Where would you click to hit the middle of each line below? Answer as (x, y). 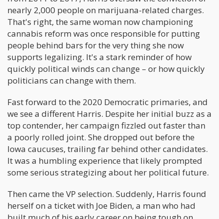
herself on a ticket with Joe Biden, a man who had (101, 206)
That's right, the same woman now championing (100, 22)
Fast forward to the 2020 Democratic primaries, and (108, 102)
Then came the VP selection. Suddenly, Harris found (107, 194)
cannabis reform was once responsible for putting (104, 33)
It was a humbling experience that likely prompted (105, 161)
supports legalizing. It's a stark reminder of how (99, 57)
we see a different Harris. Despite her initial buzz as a (109, 114)
